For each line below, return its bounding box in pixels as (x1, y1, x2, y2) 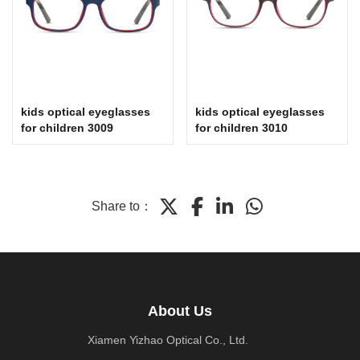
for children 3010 (195, 121, 288, 134)
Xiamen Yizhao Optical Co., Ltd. (88, 333, 248, 346)
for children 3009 (21, 121, 113, 134)
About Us (148, 302, 212, 319)
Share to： (91, 198, 153, 213)
